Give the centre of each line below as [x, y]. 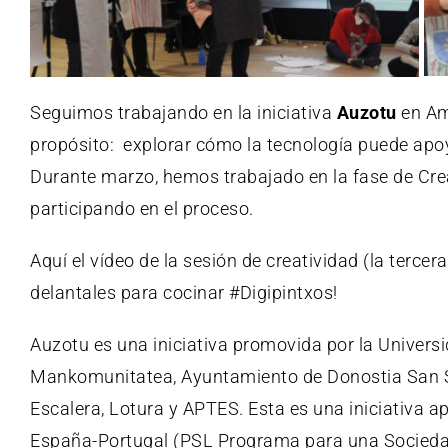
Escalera [65, 408]
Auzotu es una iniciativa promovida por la [204, 344]
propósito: [74, 144]
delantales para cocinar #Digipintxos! [184, 292]
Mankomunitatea [101, 376]
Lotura [136, 408]
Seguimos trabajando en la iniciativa [183, 112]
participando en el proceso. [142, 208]
